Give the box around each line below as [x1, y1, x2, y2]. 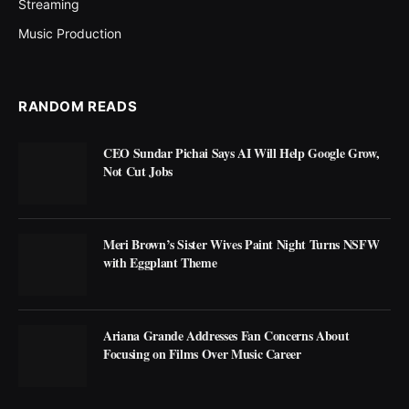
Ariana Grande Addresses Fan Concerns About [103, 326, 350, 346]
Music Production [18, 25, 121, 41]
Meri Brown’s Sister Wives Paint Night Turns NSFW [103, 235, 380, 255]
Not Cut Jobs [103, 161, 173, 181]
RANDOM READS [18, 97, 138, 115]
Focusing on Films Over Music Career [103, 344, 301, 364]
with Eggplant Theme [103, 253, 217, 273]
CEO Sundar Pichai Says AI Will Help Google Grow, [103, 142, 380, 163]
